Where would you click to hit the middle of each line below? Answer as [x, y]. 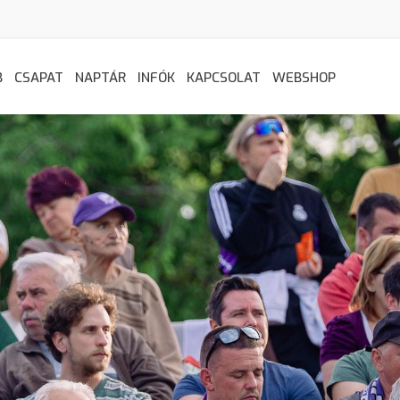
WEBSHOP [304, 78]
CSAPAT [39, 78]
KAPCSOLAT [224, 78]
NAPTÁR [100, 78]
